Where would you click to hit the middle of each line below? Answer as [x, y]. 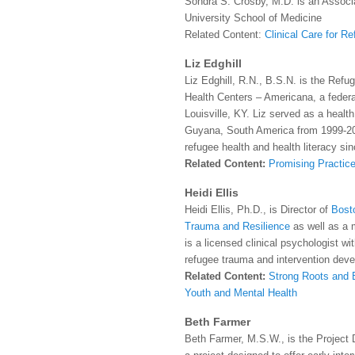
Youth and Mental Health [241, 292]
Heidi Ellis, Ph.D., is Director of [258, 209]
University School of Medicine [253, 17]
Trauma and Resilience [237, 226]
